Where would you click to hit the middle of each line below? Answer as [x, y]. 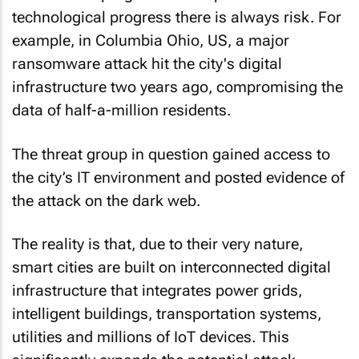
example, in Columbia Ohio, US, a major [151, 40]
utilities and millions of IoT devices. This [151, 337]
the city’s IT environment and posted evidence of [178, 177]
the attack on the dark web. [106, 200]
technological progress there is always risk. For [177, 17]
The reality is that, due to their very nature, [157, 244]
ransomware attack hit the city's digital [147, 64]
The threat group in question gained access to [171, 154]
